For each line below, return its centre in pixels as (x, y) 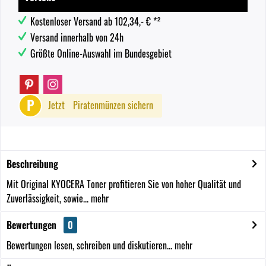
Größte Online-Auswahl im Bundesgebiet (101, 53)
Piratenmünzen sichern (113, 105)
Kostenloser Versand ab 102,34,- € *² (96, 21)
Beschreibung (32, 164)
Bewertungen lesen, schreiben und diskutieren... (89, 245)
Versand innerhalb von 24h (77, 37)
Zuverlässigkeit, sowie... (47, 198)
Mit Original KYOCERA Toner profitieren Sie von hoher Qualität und (124, 184)
